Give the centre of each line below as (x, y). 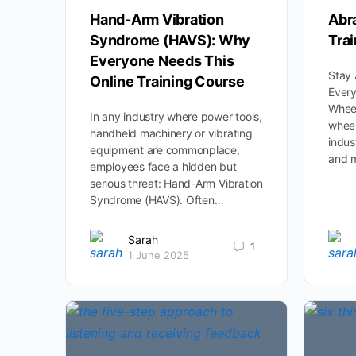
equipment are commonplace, (165, 150)
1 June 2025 (159, 255)
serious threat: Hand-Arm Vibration (176, 184)
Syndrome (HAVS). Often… (157, 200)
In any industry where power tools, (176, 117)
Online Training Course (167, 82)
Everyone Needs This (162, 61)
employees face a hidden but (163, 167)
